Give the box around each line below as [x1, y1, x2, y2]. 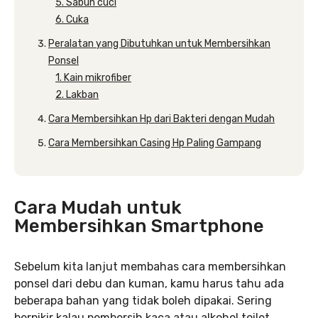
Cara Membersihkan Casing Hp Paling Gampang [48, 137, 261, 149]
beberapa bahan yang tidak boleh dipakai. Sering [14, 294, 272, 307]
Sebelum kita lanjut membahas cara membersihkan [14, 260, 286, 273]
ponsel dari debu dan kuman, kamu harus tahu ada [14, 277, 284, 290]
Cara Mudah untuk [14, 197, 182, 219]
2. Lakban [55, 89, 99, 101]
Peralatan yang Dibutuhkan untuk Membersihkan [48, 38, 270, 50]
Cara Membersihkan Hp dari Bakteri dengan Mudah [48, 113, 275, 125]
